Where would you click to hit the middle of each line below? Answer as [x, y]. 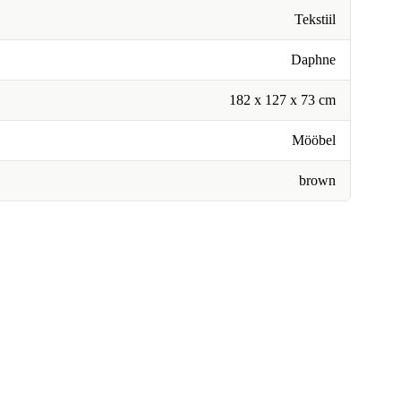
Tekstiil [315, 19]
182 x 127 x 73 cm [282, 100]
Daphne [313, 60]
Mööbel [314, 140]
